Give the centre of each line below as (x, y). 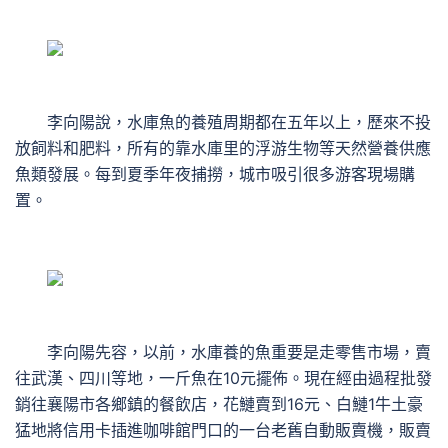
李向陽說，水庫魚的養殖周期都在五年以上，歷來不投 (223, 122)
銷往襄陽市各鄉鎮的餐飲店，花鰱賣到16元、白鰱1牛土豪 (219, 404)
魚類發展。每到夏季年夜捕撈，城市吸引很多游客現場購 (215, 174)
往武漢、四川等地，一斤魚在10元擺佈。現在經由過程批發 (223, 378)
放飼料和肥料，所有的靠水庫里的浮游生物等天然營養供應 (223, 148)
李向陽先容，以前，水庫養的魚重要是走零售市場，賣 (223, 352)
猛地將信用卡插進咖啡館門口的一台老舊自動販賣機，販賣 (223, 430)
